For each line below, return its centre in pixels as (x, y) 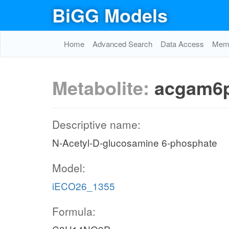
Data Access (182, 44)
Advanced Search (122, 44)
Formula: (74, 211)
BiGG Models (110, 15)
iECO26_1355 (84, 186)
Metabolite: (103, 87)
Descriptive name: (96, 124)
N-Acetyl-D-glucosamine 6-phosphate (135, 142)
